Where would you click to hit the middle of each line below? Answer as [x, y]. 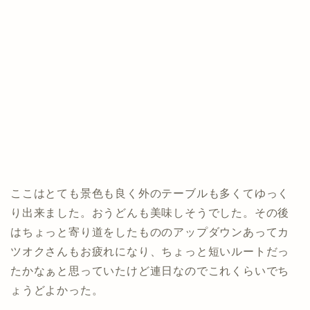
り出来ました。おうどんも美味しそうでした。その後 [150, 213]
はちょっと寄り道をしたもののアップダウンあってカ [150, 232]
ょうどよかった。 [57, 291]
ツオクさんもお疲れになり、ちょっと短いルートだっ [150, 252]
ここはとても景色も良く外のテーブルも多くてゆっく [150, 194]
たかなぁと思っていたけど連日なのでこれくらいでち [150, 271]
